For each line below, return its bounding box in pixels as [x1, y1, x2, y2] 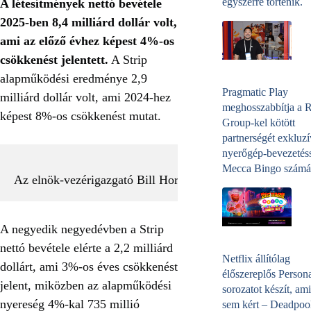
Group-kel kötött [222, 116, 295, 128]
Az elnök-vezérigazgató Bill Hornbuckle [14, 172, 218, 187]
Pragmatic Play [222, 85, 288, 98]
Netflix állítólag [222, 253, 290, 265]
